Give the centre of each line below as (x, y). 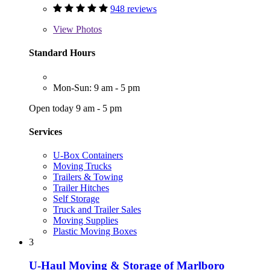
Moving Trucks (82, 166)
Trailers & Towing (88, 177)
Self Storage (76, 199)
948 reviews (133, 9)
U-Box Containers (88, 155)
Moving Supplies (86, 221)
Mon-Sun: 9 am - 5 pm (96, 87)
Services (46, 131)
